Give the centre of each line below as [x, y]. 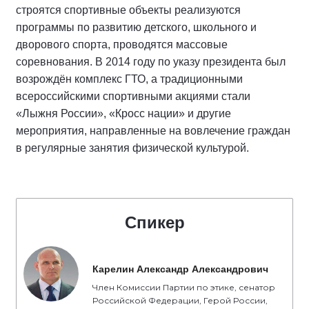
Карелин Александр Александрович [180, 269]
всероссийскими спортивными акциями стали [133, 96]
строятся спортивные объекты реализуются [128, 10]
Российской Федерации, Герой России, [180, 300]
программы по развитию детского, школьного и [136, 27]
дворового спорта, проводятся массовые [122, 44]
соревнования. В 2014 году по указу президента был [151, 61]
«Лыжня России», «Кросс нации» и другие [123, 113]
